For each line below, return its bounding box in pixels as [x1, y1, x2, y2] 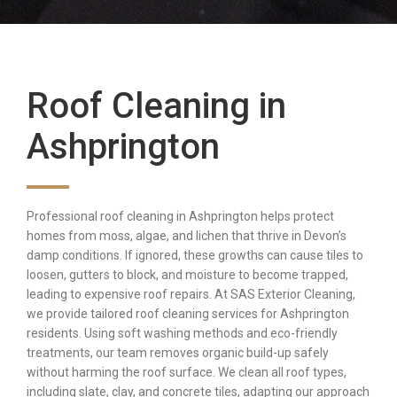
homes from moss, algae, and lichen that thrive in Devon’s [27, 229, 346, 244]
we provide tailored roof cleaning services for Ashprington [27, 307, 349, 322]
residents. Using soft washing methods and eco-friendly [27, 326, 338, 341]
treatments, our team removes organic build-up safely [27, 346, 329, 361]
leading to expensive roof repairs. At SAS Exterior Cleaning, [27, 287, 355, 302]
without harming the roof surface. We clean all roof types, [27, 365, 346, 380]
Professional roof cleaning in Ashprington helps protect [27, 209, 334, 224]
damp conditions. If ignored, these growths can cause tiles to [27, 248, 363, 263]
